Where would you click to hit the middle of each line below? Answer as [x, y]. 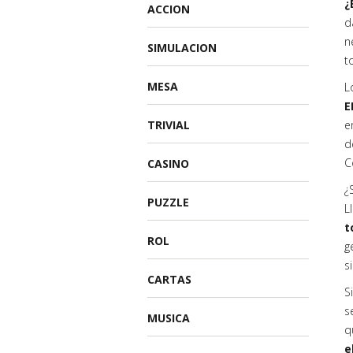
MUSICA [169, 318]
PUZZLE [168, 202]
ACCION [169, 9]
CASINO [168, 163]
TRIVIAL [169, 125]
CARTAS [169, 279]
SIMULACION [182, 48]
